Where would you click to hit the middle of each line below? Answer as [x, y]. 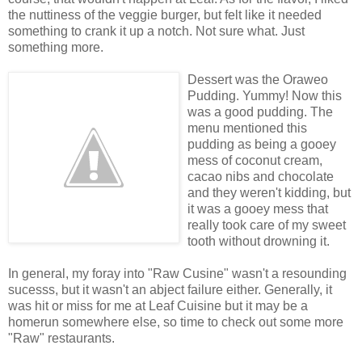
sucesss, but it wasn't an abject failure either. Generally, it [170, 289]
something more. [56, 47]
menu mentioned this [247, 128]
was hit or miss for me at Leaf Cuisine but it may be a [158, 305]
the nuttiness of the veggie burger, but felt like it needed [165, 15]
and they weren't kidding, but [269, 192]
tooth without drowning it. [259, 241]
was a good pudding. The [260, 112]
